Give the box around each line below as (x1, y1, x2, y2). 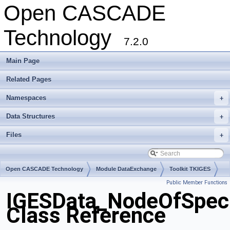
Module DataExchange (96, 166, 157, 172)
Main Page (6, 57, 40, 65)
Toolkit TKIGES (169, 166, 210, 172)
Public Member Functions (166, 179, 227, 186)
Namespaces (6, 94, 46, 102)
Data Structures (6, 112, 55, 120)
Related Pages (6, 75, 51, 83)
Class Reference (6, 203, 166, 228)
